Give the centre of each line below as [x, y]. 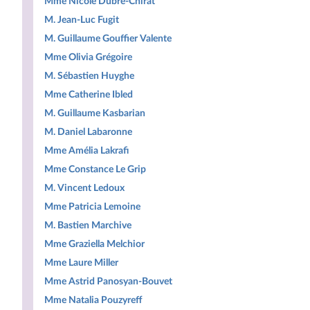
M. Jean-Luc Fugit [82, 20]
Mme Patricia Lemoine [92, 207]
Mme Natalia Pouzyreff [93, 300]
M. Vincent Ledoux [84, 188]
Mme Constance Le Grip [95, 169]
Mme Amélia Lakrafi [86, 151]
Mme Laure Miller [81, 263]
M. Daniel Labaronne [88, 132]
